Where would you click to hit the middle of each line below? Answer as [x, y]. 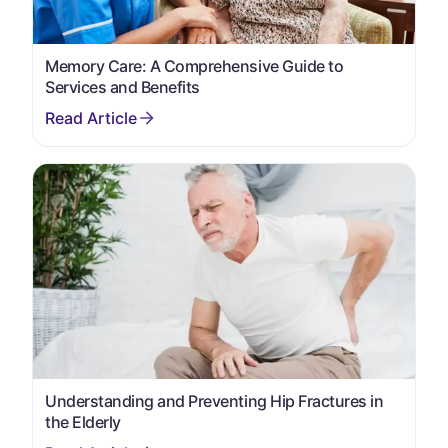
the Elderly [83, 421]
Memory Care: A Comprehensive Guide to [194, 66]
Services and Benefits [122, 87]
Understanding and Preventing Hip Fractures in [214, 400]
